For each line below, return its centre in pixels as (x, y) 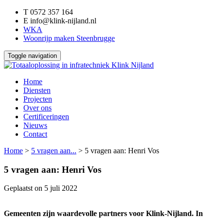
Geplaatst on (24, 188)
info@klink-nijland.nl (62, 21)
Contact (35, 134)
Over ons (37, 108)
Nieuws (35, 125)
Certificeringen (46, 117)
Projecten (38, 99)
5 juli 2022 (61, 188)
